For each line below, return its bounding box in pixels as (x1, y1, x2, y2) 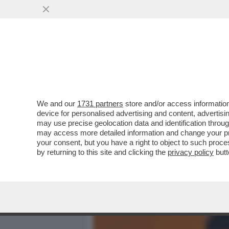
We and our (37, 99, 77, 108)
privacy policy (168, 148, 214, 156)
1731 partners (77, 99, 123, 108)
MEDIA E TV (132, 59, 175, 71)
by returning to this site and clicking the (37, 148, 168, 156)
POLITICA (189, 59, 223, 71)
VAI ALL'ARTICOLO (108, 134, 181, 143)
